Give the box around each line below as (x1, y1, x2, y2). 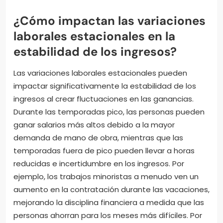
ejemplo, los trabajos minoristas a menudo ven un (13, 171, 199, 182)
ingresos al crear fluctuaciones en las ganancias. (13, 93, 194, 104)
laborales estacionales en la (13, 28, 175, 44)
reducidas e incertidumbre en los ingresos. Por (13, 158, 184, 169)
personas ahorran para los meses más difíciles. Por (13, 210, 202, 221)
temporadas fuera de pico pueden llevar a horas (13, 145, 195, 156)
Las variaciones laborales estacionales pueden (13, 67, 187, 78)
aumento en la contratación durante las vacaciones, (13, 184, 210, 195)
